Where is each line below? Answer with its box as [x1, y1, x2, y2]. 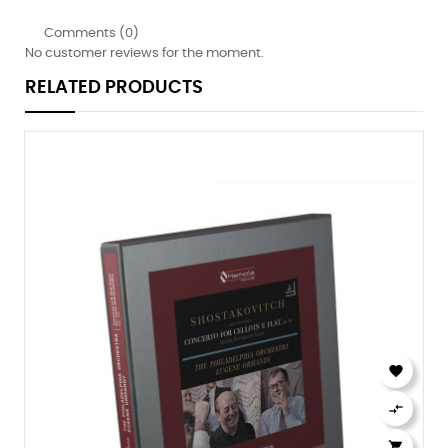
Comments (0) [41, 27, 139, 41]
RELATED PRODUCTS [25, 78, 203, 98]
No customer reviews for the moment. [25, 47, 264, 61]
